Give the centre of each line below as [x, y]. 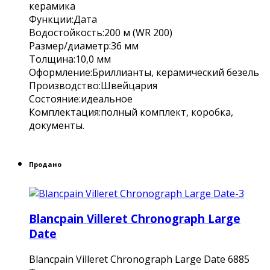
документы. [57, 125]
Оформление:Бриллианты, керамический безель [144, 72]
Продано [45, 164]
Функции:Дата [63, 19]
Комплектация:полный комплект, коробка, [131, 112]
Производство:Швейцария [93, 85]
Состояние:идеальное [81, 99]
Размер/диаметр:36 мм [84, 46]
